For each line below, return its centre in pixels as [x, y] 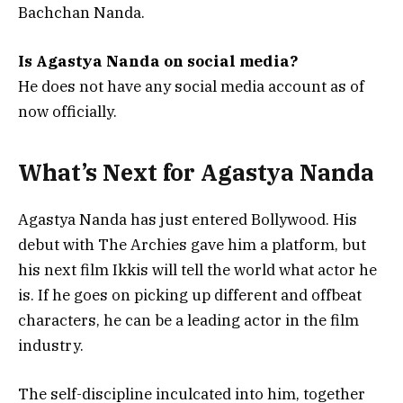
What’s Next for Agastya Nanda [196, 172]
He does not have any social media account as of [191, 87]
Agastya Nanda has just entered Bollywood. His [188, 219]
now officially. [67, 112]
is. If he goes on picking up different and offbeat [190, 295]
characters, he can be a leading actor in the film [188, 320]
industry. [51, 345]
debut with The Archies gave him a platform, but [192, 244]
